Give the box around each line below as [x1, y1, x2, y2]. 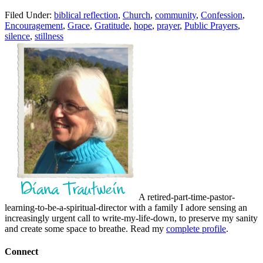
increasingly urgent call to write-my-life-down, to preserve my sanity [5, 213, 258, 223]
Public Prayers [184, 20, 238, 31]
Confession [201, 9, 242, 20]
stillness [35, 31, 63, 41]
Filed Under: [5, 9, 54, 20]
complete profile [166, 223, 226, 234]
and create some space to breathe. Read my [5, 223, 166, 234]
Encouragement [5, 20, 63, 31]
